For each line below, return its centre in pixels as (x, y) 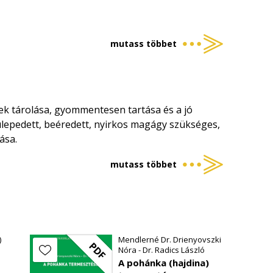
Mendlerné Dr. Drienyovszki (169, 239)
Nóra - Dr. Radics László (161, 250)
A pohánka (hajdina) (163, 263)
